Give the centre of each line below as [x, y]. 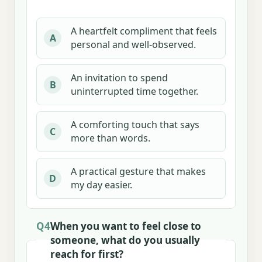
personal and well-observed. [133, 44]
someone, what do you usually [125, 240]
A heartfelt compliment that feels [144, 31]
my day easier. [101, 185]
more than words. [111, 138]
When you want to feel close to [126, 226]
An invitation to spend [119, 77]
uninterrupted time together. [135, 91]
